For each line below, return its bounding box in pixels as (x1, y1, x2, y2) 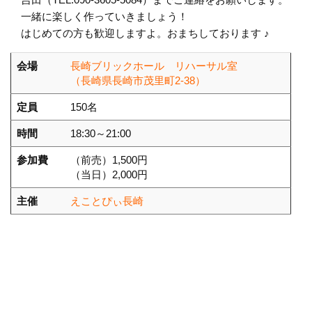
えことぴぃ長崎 (70, 195, 143, 208)
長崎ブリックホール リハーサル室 (70, 60, 237, 72)
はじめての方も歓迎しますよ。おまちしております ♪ (10, 27, 270, 40)
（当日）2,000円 (70, 169, 148, 181)
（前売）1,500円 (70, 154, 148, 166)
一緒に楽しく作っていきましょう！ (10, 10, 188, 23)
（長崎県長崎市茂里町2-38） (70, 75, 205, 87)
